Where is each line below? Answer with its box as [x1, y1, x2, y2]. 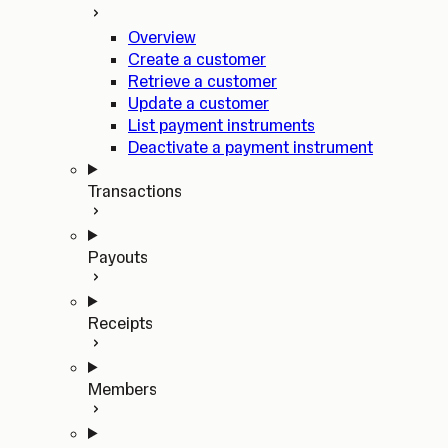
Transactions [88, 181, 182, 201]
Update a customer [128, 93, 269, 113]
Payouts [88, 247, 148, 267]
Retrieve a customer [128, 71, 277, 91]
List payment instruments [128, 115, 315, 135]
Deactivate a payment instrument [128, 137, 373, 157]
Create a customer [128, 49, 266, 69]
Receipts [88, 313, 153, 333]
